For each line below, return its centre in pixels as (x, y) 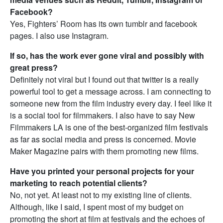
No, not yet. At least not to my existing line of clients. (101, 195)
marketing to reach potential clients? (79, 183)
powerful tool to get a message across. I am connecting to (111, 92)
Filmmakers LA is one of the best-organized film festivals (109, 127)
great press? (34, 68)
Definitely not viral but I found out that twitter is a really (104, 80)
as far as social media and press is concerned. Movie (103, 139)
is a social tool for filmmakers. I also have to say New (103, 115)
